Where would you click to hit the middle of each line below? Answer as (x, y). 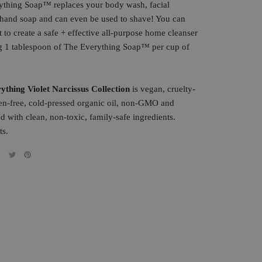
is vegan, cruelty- (164, 89)
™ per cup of (165, 47)
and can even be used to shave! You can (111, 19)
